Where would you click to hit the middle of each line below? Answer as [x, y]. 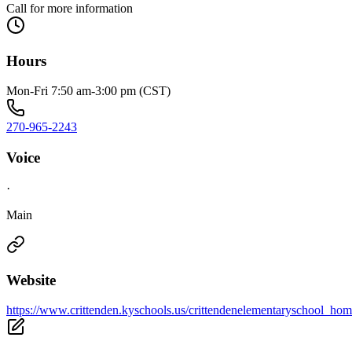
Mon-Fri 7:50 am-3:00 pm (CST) [88, 91]
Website [31, 280]
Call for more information [70, 8]
